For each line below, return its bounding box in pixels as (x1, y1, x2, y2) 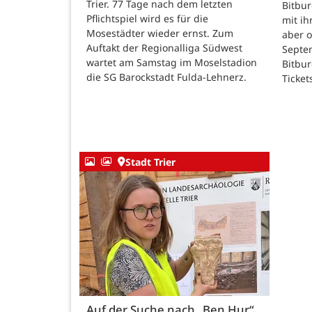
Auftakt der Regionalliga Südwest (86, 41, 242, 55)
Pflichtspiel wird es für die (86, 12, 208, 26)
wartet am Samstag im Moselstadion (86, 56, 257, 70)
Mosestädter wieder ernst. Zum (86, 26, 233, 40)
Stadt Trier (125, 155, 175, 169)
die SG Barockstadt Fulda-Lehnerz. (86, 70, 249, 84)
